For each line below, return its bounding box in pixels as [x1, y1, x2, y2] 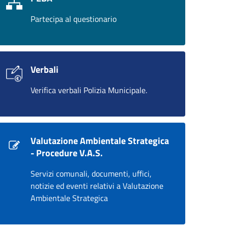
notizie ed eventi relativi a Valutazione [31, 180, 163, 192]
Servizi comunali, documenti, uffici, [31, 167, 152, 180]
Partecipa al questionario [31, 13, 117, 25]
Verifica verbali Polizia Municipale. [31, 84, 147, 96]
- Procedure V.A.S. [31, 146, 103, 160]
